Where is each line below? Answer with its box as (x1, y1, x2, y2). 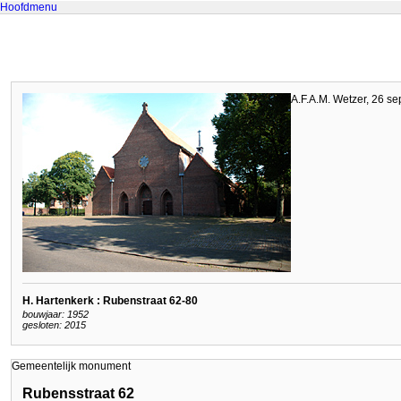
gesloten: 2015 (22, 320, 86, 331)
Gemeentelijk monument (12, 359, 131, 372)
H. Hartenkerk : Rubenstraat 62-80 (22, 294, 198, 307)
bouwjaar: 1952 (22, 309, 89, 320)
